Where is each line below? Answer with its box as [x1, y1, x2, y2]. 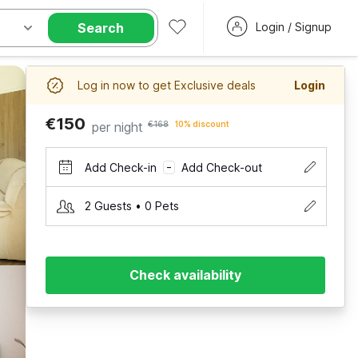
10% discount [175, 119, 229, 129]
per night [92, 119, 143, 135]
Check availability [129, 267, 241, 283]
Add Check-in [85, 160, 157, 174]
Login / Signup [255, 20, 332, 34]
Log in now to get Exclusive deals [78, 78, 256, 92]
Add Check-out [181, 160, 262, 174]
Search [78, 20, 125, 36]
